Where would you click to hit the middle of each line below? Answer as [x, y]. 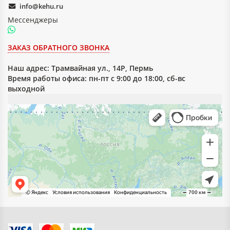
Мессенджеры [33, 20]
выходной [26, 89]
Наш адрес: [30, 68]
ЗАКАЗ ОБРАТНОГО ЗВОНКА [59, 48]
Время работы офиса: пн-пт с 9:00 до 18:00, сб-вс [97, 79]
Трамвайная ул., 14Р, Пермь [102, 68]
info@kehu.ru [41, 6]
